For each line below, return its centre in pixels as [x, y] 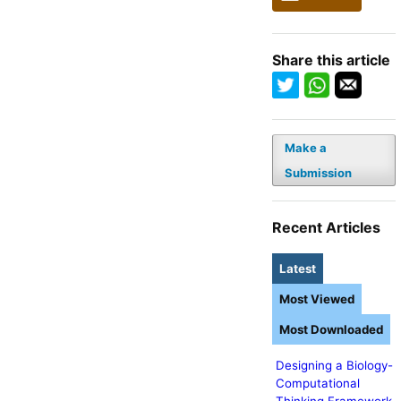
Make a [305, 147]
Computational [317, 384]
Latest [297, 268]
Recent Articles [326, 227]
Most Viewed [316, 299]
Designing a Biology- [334, 366]
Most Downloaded [331, 329]
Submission [318, 172]
